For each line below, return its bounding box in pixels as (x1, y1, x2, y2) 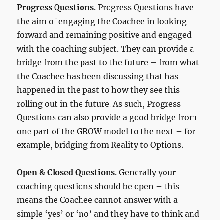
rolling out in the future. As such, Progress (17, 98, 181, 109)
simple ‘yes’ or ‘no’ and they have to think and (17, 208, 200, 219)
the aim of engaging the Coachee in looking (17, 16, 187, 26)
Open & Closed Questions (17, 167, 115, 177)
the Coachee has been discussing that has (17, 71, 179, 81)
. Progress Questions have (94, 2, 194, 12)
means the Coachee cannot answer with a (17, 194, 178, 205)
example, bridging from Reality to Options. (17, 139, 184, 150)
